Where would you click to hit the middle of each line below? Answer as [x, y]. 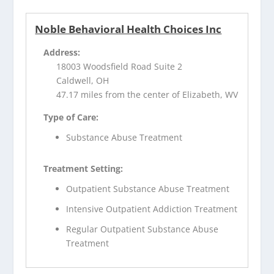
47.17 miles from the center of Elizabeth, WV [147, 95]
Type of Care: [71, 117]
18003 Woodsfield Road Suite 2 [120, 67]
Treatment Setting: [83, 169]
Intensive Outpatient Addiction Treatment [152, 209]
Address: [62, 53]
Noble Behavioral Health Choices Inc [128, 29]
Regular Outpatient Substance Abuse [143, 229]
